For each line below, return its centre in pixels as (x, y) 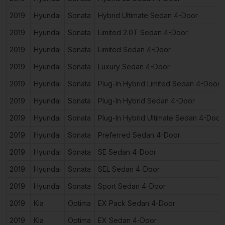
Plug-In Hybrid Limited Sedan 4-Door (159, 83)
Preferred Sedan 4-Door (139, 135)
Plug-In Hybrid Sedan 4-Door (146, 100)
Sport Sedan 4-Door (132, 186)
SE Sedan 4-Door (127, 152)
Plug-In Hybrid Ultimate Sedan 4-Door (160, 118)
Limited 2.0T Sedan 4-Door (143, 32)
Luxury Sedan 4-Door (134, 66)
